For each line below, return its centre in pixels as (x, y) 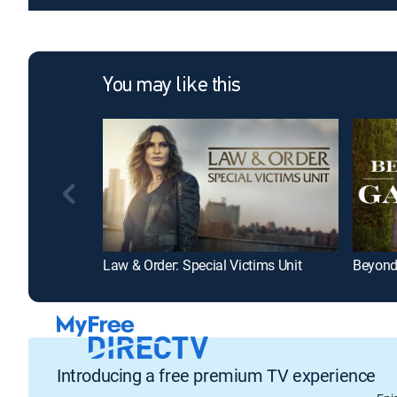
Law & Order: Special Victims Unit (202, 265)
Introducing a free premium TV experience (216, 376)
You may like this (172, 86)
